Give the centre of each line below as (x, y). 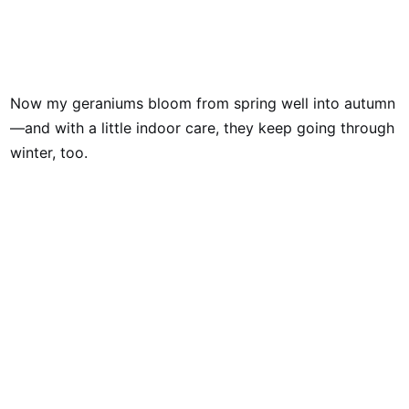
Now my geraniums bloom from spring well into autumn (203, 103)
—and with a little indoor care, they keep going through (203, 128)
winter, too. (49, 152)
